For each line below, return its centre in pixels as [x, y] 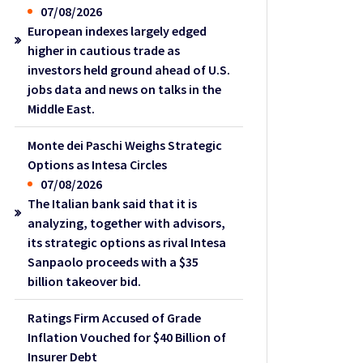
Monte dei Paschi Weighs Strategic [125, 145]
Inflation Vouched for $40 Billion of [127, 337]
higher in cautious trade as [104, 50]
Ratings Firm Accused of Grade [115, 317]
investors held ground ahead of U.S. [129, 69]
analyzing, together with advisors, [127, 222]
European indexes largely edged [117, 30]
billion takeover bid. [85, 281]
